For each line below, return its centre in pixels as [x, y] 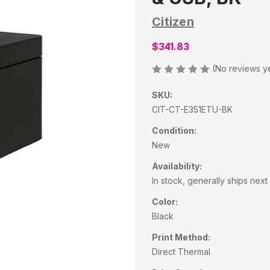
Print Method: [181, 237]
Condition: [174, 130]
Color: [165, 201]
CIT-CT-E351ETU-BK [192, 109]
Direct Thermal [181, 251]
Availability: [177, 166]
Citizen [173, 21]
